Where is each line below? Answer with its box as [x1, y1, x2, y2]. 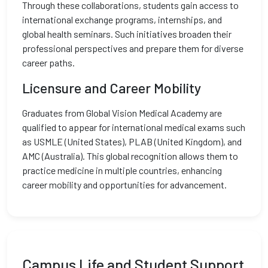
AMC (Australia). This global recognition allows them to [22, 150, 238, 162]
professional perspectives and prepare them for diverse [22, 42, 243, 54]
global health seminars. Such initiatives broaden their [22, 28, 232, 39]
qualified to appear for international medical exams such [22, 121, 245, 133]
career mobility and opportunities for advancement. [22, 179, 227, 190]
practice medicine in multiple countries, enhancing [22, 165, 222, 176]
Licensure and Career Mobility [22, 80, 201, 96]
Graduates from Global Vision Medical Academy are [22, 107, 222, 118]
